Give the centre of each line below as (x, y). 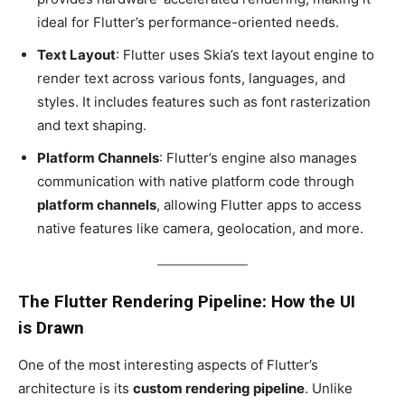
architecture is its (75, 388)
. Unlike (329, 388)
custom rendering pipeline (219, 388)
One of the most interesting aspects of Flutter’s (168, 364)
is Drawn (51, 327)
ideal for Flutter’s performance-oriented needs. (188, 23)
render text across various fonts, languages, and (191, 79)
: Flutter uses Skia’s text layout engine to (245, 55)
